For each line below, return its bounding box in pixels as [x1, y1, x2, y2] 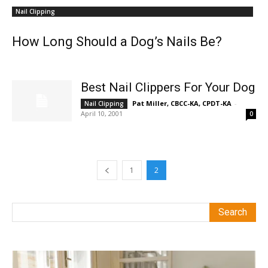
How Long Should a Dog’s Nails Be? [12, 34, 222, 50]
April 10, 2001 [81, 109, 123, 118]
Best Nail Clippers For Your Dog [81, 80, 255, 95]
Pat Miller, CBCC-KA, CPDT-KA [132, 99, 232, 108]
